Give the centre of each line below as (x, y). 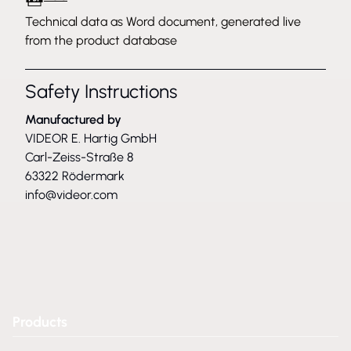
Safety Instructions (101, 91)
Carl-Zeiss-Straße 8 (79, 157)
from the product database (101, 40)
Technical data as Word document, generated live (163, 22)
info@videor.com (71, 195)
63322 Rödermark (75, 176)
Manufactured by (73, 119)
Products (40, 322)
